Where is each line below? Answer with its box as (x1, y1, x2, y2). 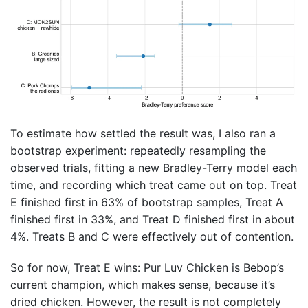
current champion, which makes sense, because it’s (10, 277, 275, 291)
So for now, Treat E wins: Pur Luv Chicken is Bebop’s (10, 260, 284, 274)
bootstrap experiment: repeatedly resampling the (10, 143, 266, 157)
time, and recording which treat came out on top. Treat (10, 177, 297, 192)
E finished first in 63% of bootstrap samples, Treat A (10, 195, 283, 209)
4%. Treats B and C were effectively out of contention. (10, 229, 294, 243)
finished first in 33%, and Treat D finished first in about (10, 212, 295, 226)
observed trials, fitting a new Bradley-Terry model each (10, 160, 297, 175)
